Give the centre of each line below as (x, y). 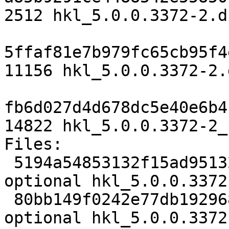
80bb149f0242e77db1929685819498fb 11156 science (9, 200)
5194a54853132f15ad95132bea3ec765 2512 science (9, 163)
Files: (33, 144)
